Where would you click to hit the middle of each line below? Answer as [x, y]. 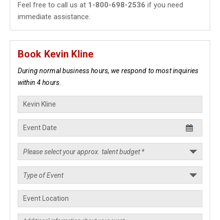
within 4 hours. [40, 82]
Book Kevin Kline [56, 54]
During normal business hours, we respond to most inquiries [108, 71]
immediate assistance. [54, 17]
